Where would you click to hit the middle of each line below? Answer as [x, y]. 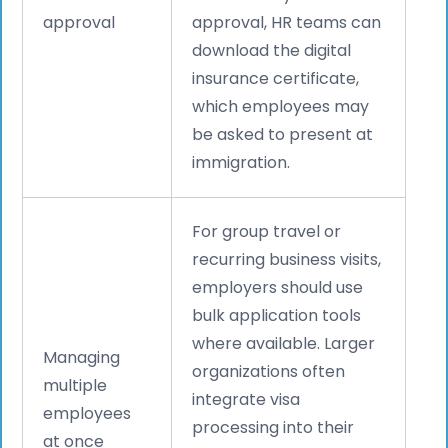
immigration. [241, 162]
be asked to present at [283, 134]
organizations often [269, 371]
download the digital [272, 50]
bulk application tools [277, 315]
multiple [75, 385]
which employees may [281, 106]
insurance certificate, [276, 78]
